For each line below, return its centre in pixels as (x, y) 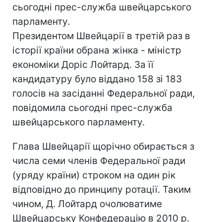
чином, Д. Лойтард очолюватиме (87, 204)
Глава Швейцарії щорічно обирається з (103, 146)
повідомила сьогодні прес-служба (92, 108)
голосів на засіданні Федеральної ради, (104, 93)
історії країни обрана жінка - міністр (97, 50)
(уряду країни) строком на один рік (94, 175)
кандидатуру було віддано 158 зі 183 (97, 79)
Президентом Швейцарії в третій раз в (101, 36)
